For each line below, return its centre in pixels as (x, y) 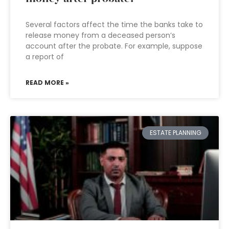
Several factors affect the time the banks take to (114, 25)
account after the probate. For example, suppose (114, 46)
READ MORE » (47, 83)
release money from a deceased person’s (100, 35)
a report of (45, 57)
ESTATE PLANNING (175, 133)
